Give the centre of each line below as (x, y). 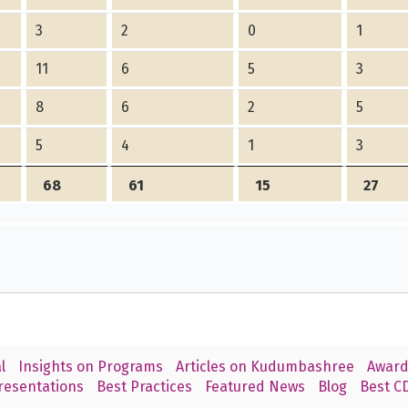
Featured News (255, 386)
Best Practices (144, 386)
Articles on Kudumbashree (265, 366)
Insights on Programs (90, 366)
